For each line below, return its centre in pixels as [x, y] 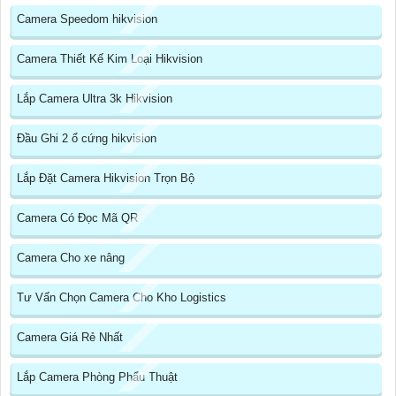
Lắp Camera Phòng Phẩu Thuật [97, 377]
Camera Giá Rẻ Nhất [70, 338]
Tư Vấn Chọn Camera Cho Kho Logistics [122, 298]
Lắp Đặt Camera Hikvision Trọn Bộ [106, 179]
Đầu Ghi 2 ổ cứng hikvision [87, 139]
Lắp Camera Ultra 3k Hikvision [95, 99]
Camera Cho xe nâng [71, 258]
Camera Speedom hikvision [87, 19]
